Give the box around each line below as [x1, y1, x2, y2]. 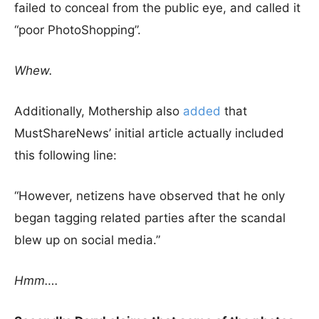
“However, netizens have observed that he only [14, 189, 285, 203]
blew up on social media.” [14, 233, 160, 247]
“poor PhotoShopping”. [14, 23, 141, 37]
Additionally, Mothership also [14, 104, 183, 118]
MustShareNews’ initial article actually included [14, 126, 284, 140]
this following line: [14, 148, 117, 162]
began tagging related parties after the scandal [14, 211, 286, 225]
